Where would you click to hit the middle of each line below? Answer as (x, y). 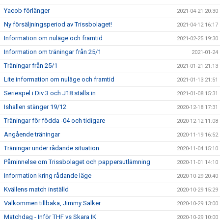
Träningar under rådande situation (52, 148)
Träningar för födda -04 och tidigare (55, 121)
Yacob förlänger (27, 11)
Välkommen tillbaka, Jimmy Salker (52, 203)
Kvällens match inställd (36, 189)
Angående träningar (32, 134)
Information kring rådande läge (48, 176)
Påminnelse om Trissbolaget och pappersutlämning (77, 162)
